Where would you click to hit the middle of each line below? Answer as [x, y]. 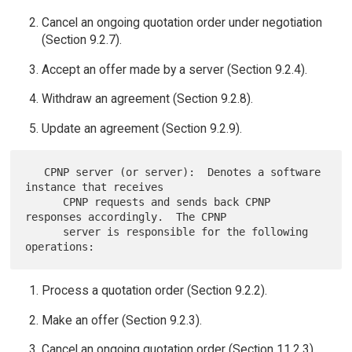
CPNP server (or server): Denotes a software [35, 172]
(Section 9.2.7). [81, 40]
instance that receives [95, 187]
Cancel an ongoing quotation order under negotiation [181, 23]
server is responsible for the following [44, 231]
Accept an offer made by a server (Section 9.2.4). [174, 69]
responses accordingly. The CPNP [126, 216]
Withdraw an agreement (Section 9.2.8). [147, 99]
